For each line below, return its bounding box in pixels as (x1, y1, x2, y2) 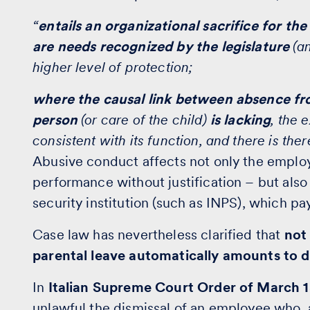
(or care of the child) (77, 111, 210, 128)
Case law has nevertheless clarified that (33, 226, 284, 243)
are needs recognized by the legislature (33, 38, 290, 55)
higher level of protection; (33, 59, 193, 75)
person (33, 111, 77, 128)
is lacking (210, 111, 271, 128)
